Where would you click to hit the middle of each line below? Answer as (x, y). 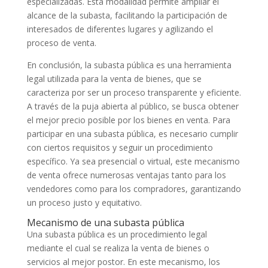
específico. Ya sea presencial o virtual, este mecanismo (133, 162)
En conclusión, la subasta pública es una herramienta (129, 65)
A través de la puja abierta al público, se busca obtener (133, 106)
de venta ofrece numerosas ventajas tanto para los (126, 175)
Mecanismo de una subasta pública (105, 223)
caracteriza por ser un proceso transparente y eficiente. (134, 93)
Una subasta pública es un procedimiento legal (117, 234)
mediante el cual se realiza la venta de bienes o (118, 248)
